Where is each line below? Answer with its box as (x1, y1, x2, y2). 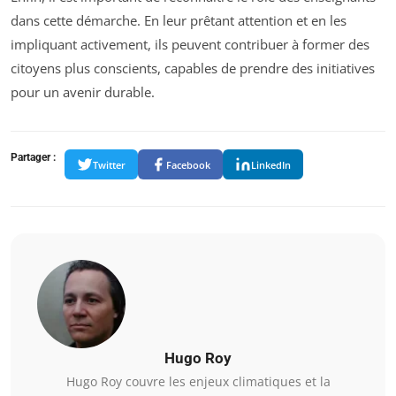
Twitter (93, 157, 126, 171)
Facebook (166, 157, 210, 171)
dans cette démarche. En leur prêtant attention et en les (11, 11, 346, 30)
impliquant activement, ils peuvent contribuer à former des (11, 35, 369, 54)
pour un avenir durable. (11, 83, 155, 102)
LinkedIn (251, 157, 291, 171)
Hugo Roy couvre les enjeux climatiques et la (65, 373, 331, 391)
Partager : (11, 151, 56, 164)
